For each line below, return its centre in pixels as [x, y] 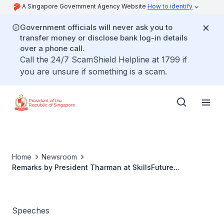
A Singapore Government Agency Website [85, 6]
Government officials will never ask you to [96, 27]
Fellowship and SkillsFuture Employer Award [89, 178]
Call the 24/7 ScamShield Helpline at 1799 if [103, 59]
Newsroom [59, 157]
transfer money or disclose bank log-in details [104, 38]
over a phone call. [52, 48]
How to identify [170, 6]
